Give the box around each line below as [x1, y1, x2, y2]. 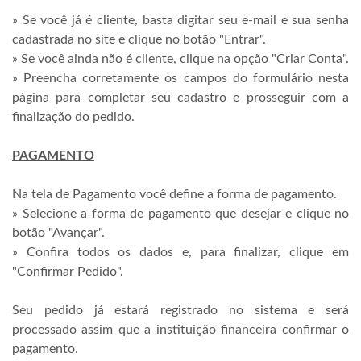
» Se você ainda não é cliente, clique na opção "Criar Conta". [12, 52, 349, 65]
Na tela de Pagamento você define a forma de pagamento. [12, 188, 337, 201]
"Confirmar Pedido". [12, 265, 123, 278]
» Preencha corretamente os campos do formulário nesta [12, 72, 349, 85]
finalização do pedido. [12, 110, 135, 123]
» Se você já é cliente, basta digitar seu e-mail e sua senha [12, 14, 349, 27]
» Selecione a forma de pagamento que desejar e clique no [12, 207, 349, 220]
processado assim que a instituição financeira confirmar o [12, 323, 349, 336]
